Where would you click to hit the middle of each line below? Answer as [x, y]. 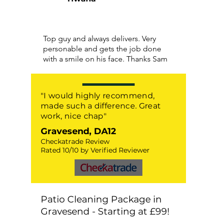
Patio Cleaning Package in [101, 199]
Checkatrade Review [75, 141]
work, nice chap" [74, 116]
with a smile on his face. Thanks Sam [105, 59]
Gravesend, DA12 [78, 131]
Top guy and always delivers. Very [100, 39]
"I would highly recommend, [98, 96]
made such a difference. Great [101, 106]
